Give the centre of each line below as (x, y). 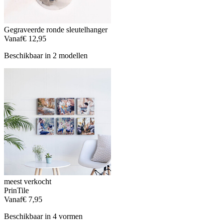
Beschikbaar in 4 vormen (43, 216)
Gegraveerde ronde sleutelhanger (56, 29)
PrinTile (16, 190)
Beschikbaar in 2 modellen (46, 55)
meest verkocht (28, 181)
